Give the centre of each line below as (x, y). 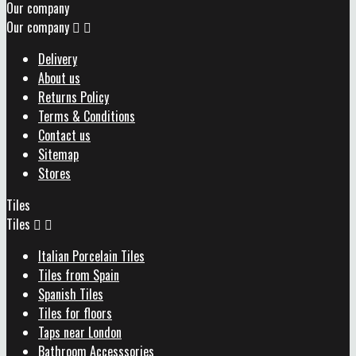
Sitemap (58, 154)
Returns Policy (74, 97)
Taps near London (80, 332)
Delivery (58, 58)
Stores (54, 173)
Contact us (64, 135)
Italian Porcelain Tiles (91, 255)
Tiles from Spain (79, 275)
